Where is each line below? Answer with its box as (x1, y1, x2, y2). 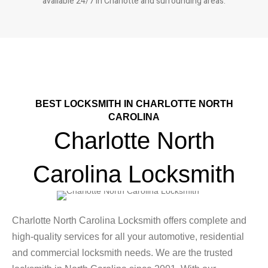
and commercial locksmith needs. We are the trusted (12, 247, 233, 258)
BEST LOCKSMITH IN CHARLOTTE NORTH (35, 98, 233, 109)
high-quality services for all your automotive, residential (12, 231, 244, 242)
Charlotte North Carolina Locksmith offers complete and (12, 215, 246, 226)
